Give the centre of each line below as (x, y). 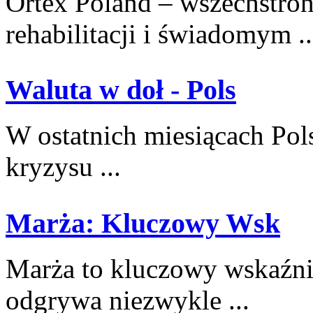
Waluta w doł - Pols (121, 90)
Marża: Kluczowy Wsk (143, 223)
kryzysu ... (63, 167)
